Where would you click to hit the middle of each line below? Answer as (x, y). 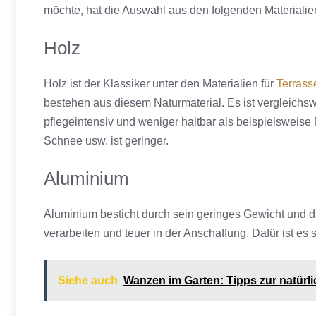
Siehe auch (88, 280)
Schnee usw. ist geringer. (108, 141)
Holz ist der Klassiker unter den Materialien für (160, 84)
